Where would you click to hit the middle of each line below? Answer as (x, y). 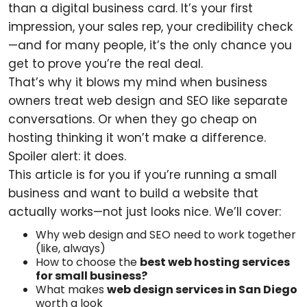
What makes (71, 290)
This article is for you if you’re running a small (143, 175)
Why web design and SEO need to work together (166, 235)
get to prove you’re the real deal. (106, 64)
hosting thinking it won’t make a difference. (137, 138)
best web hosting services (215, 262)
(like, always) (71, 248)
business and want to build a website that (133, 193)
